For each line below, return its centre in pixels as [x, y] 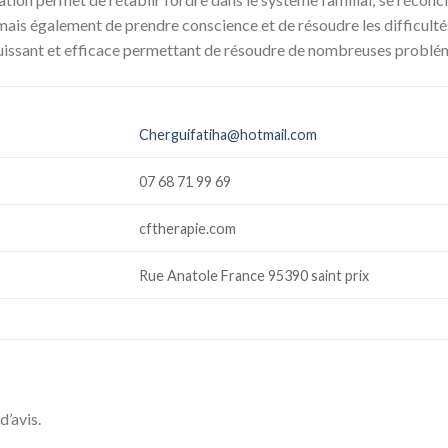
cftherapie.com [189, 228]
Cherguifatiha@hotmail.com [228, 134]
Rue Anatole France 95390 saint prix [256, 275]
